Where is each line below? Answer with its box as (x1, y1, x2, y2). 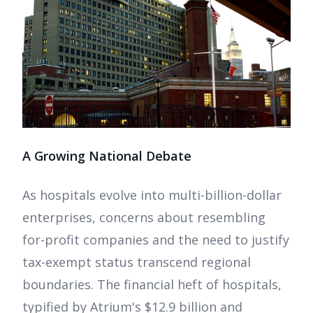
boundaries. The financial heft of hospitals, (22, 276, 282, 293)
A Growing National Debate (22, 147, 191, 165)
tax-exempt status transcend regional (22, 254, 251, 271)
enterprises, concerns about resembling (22, 209, 265, 226)
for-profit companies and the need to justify (22, 231, 289, 249)
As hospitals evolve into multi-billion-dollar (22, 187, 282, 204)
